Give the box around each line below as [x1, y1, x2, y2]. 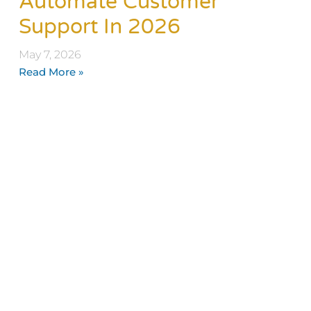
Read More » [18, 65, 84, 78]
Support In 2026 [18, 13, 180, 40]
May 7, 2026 [18, 47, 81, 61]
